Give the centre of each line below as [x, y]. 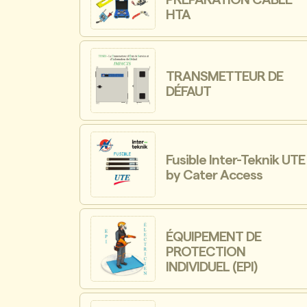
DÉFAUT [189, 91]
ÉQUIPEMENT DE [214, 237]
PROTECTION [206, 252]
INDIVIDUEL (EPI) [212, 267]
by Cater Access [214, 176]
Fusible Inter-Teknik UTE [236, 161]
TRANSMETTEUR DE [225, 76]
